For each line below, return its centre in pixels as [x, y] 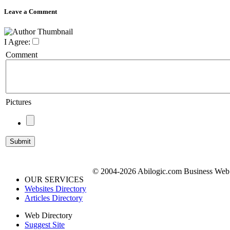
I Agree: [17, 42]
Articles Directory [54, 198]
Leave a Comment [31, 12]
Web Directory [49, 216]
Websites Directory [55, 189]
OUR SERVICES [54, 180]
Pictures [18, 102]
